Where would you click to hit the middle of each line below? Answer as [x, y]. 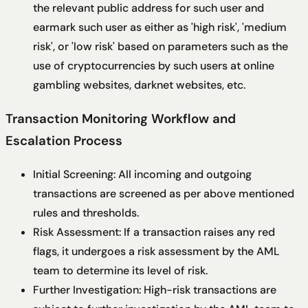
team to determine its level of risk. [120, 270]
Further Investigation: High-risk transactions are [155, 289]
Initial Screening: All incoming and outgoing [142, 174]
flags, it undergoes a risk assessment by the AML [156, 251]
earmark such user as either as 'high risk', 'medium [160, 27]
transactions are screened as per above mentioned [164, 193]
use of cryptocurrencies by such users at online [154, 66]
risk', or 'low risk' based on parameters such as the [161, 47]
